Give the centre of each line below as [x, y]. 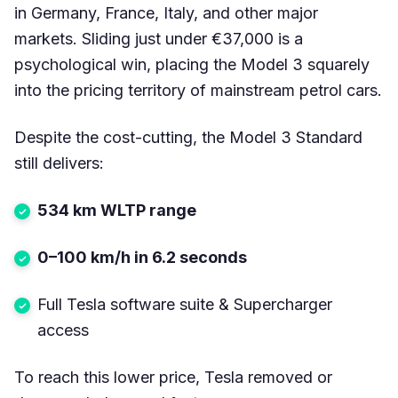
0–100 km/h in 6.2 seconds [142, 258]
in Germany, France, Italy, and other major [166, 13]
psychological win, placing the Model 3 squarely [192, 65]
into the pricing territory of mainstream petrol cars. [198, 91]
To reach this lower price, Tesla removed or [173, 378]
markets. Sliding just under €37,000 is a [159, 39]
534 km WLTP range [117, 211]
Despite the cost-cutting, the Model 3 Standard [188, 138]
